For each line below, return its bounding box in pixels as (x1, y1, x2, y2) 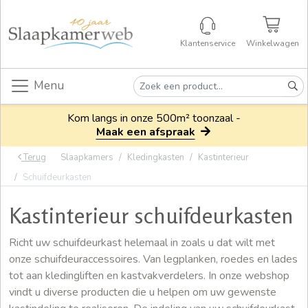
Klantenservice (179, 38, 235, 49)
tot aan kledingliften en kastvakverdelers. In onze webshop (9, 267, 289, 283)
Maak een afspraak (96, 124, 195, 140)
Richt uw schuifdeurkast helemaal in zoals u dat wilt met (9, 234, 275, 250)
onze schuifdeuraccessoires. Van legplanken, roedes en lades (9, 251, 298, 267)
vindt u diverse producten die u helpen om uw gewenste (9, 284, 276, 300)
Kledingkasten (127, 151, 184, 164)
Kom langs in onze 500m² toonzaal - (67, 110, 241, 126)
